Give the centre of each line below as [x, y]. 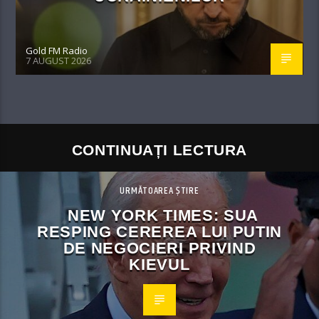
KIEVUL [159, 265]
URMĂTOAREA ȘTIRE [159, 191]
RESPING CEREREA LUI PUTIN [159, 232]
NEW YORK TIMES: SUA [163, 216]
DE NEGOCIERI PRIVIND [159, 249]
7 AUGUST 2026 [59, 60]
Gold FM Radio [57, 51]
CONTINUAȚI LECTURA [159, 150]
